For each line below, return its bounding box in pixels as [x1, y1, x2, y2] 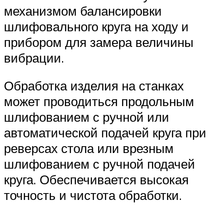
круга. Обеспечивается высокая [4, 172, 189, 188]
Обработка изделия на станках [4, 78, 184, 94]
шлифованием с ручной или [4, 109, 169, 125]
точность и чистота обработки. [4, 187, 182, 203]
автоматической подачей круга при [4, 125, 206, 141]
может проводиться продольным [4, 93, 194, 109]
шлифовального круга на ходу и [4, 18, 189, 34]
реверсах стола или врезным [4, 140, 174, 156]
